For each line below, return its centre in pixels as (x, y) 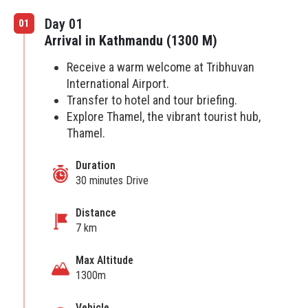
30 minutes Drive (112, 180)
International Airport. (118, 84)
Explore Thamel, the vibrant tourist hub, (164, 117)
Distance (96, 212)
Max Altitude (104, 260)
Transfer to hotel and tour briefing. (152, 100)
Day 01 (64, 24)
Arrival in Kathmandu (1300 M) (131, 41)
